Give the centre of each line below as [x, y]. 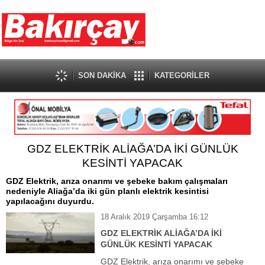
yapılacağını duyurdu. [50, 201]
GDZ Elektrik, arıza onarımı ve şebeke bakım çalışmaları [117, 181]
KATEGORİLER [182, 75]
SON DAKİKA [102, 75]
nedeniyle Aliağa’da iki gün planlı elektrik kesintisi [107, 191]
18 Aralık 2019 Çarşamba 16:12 [154, 217]
